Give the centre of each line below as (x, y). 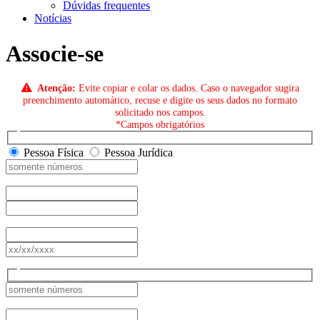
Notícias (53, 19)
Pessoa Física (54, 152)
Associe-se (55, 53)
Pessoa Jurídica (137, 152)
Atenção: (56, 88)
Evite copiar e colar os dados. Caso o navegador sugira (187, 88)
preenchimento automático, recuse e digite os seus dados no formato (160, 100)
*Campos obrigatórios (160, 125)
